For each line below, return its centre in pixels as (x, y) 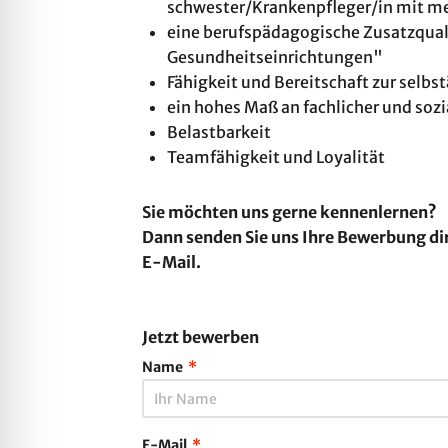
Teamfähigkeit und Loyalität (276, 157)
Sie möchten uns (207, 212)
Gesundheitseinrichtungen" (275, 57)
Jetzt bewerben (200, 337)
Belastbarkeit (219, 132)
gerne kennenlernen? (354, 212)
